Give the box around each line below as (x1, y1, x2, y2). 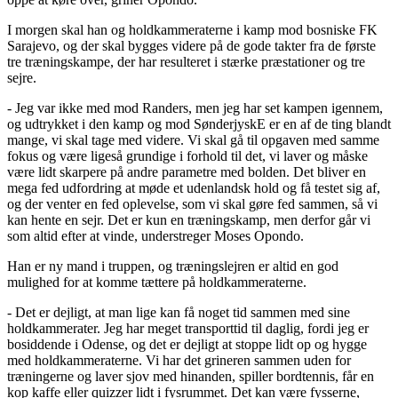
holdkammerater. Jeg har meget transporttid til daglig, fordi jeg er (7, 321, 369, 337)
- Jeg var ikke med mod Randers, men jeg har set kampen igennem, (7, 100, 383, 116)
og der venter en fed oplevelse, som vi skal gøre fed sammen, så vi (7, 196, 378, 212)
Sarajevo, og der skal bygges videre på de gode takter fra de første (7, 38, 376, 54)
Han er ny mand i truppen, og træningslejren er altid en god (7, 259, 338, 275)
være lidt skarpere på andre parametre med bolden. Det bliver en (7, 164, 366, 180)
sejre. (7, 70, 36, 86)
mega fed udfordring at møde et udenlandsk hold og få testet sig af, (7, 180, 380, 196)
